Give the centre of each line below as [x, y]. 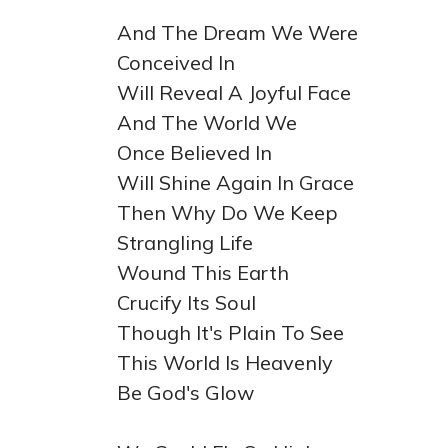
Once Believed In [194, 152]
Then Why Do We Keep [227, 212]
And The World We [207, 122]
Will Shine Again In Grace [235, 182]
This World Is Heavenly [225, 362]
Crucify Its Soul [186, 302]
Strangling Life [185, 242]
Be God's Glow [185, 392]
